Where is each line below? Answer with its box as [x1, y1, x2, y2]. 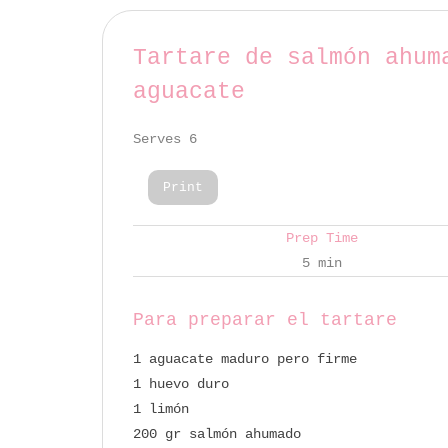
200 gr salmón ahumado [133, 426, 301, 443]
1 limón [133, 401, 189, 418]
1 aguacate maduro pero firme [133, 351, 357, 368]
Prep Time [285, 230, 358, 247]
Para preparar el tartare [133, 310, 397, 331]
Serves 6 [133, 131, 197, 148]
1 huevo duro [133, 376, 229, 393]
